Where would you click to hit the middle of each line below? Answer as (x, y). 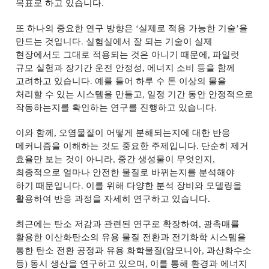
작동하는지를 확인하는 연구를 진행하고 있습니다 (115, 107)
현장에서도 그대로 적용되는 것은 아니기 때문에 (112, 55)
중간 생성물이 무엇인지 (165, 159)
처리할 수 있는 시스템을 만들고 (79, 94)
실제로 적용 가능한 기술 (188, 28)
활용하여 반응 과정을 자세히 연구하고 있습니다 (111, 199)
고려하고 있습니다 (53, 81)
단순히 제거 (225, 146)
